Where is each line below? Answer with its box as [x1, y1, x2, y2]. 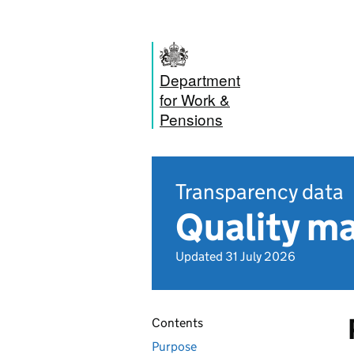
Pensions [160, 108, 223, 130]
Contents [152, 315, 203, 330]
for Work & [160, 88, 230, 110]
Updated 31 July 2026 [175, 249, 296, 264]
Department [160, 69, 240, 90]
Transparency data [175, 179, 344, 205]
